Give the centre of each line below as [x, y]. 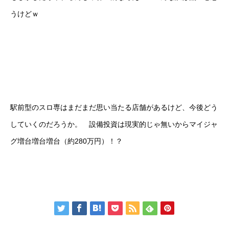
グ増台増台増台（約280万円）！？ [66, 141]
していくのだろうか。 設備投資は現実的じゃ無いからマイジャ [114, 124]
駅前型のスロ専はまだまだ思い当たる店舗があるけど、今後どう [114, 107]
